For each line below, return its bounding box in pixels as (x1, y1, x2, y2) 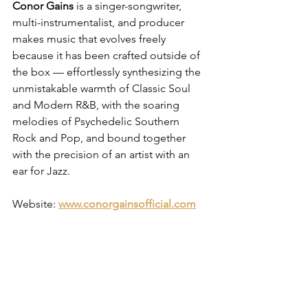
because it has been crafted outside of (12, 49, 203, 63)
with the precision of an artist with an (12, 148, 192, 162)
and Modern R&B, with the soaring (12, 98, 182, 112)
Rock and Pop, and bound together (12, 131, 188, 145)
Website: (12, 197, 58, 211)
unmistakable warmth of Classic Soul (12, 82, 193, 96)
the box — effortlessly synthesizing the (12, 65, 203, 79)
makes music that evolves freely (12, 32, 168, 46)
